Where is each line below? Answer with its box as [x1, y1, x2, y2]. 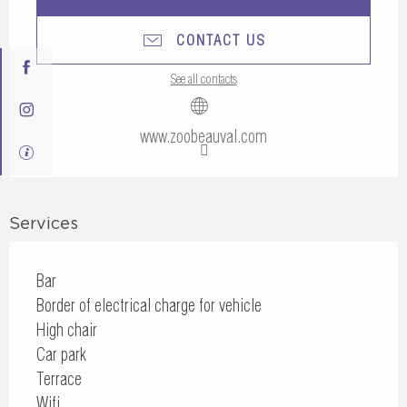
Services [9, 214, 78, 232]
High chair [36, 320, 97, 341]
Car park [36, 344, 86, 365]
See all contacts [170, 71, 237, 87]
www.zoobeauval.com [140, 126, 267, 147]
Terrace [36, 369, 82, 390]
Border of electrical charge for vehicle [36, 295, 262, 316]
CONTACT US [175, 30, 266, 49]
